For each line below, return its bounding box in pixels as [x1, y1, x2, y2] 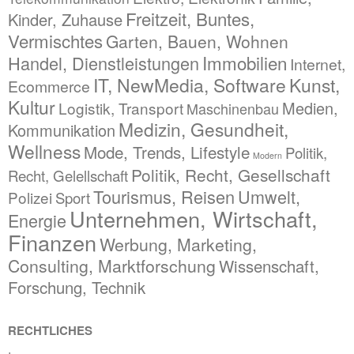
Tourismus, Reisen [93, 184, 235, 209]
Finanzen [8, 227, 96, 258]
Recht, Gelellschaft [8, 165, 128, 186]
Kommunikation [8, 119, 115, 141]
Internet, [290, 53, 345, 75]
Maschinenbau [186, 98, 279, 119]
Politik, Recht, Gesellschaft [131, 163, 330, 186]
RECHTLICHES [8, 322, 92, 339]
